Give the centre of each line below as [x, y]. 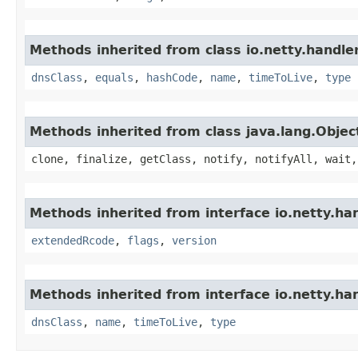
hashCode [172, 77]
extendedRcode [73, 240]
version [194, 240]
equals [114, 77]
